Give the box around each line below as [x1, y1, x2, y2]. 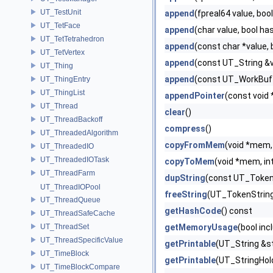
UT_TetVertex [40, 48, 85, 57]
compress [165, 124, 205, 133]
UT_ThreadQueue [40, 195, 101, 204]
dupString [165, 173, 205, 183]
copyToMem [165, 157, 214, 166]
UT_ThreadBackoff [40, 115, 102, 124]
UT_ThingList [40, 88, 85, 97]
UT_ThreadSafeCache [40, 208, 115, 218]
